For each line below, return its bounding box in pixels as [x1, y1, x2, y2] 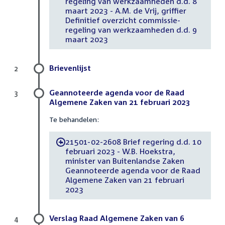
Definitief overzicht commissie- [65, 15, 180, 25]
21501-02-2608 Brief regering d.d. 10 [65, 137, 201, 146]
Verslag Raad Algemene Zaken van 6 [49, 213, 184, 223]
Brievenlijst [49, 63, 91, 73]
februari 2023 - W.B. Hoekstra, [65, 146, 175, 156]
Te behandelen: [49, 115, 99, 124]
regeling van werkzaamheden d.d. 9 [65, 25, 197, 34]
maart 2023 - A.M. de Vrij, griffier [65, 6, 186, 15]
